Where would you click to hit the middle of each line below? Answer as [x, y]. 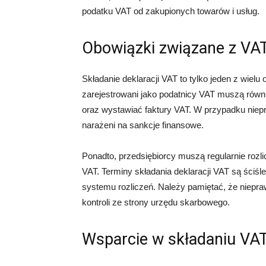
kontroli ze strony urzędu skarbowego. [156, 202]
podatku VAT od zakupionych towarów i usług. [171, 11]
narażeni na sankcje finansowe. [143, 125]
